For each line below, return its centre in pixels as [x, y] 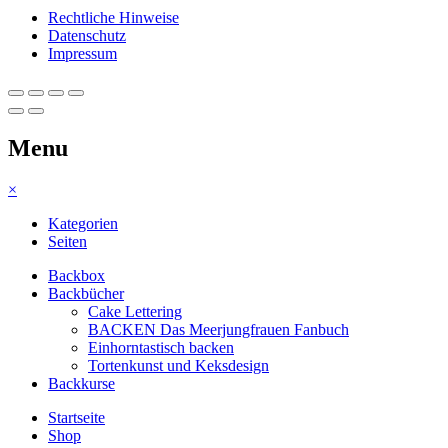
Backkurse [81, 384]
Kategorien [83, 224]
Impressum [82, 53]
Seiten [67, 242]
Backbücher [86, 294]
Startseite [76, 418]
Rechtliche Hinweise [113, 17]
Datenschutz [87, 35]
